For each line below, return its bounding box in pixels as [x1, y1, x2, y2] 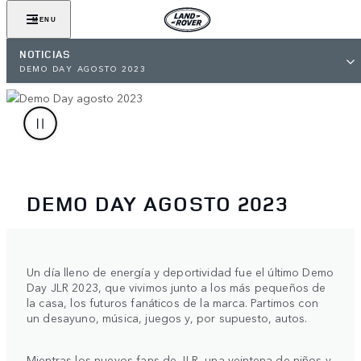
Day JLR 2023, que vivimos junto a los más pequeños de [27, 278, 326, 295]
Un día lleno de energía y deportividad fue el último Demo [27, 263, 334, 280]
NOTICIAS [19, 47, 71, 61]
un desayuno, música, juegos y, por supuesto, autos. [27, 309, 308, 326]
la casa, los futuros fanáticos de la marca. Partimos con [27, 293, 318, 310]
